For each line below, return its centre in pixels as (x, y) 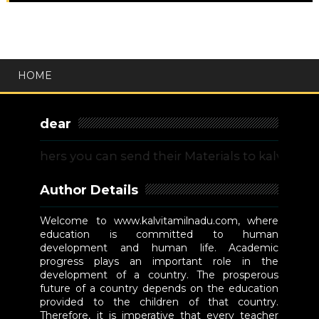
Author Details (89, 190)
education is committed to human (159, 235)
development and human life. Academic (159, 248)
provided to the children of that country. (159, 302)
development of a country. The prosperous (159, 275)
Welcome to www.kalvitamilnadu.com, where (159, 221)
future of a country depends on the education (159, 289)
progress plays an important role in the (159, 262)
